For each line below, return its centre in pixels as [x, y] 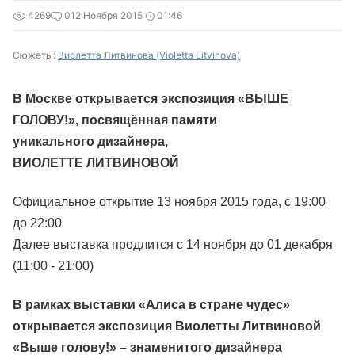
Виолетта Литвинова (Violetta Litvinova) [149, 55]
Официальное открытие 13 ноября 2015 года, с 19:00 [169, 202]
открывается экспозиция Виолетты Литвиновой [167, 326]
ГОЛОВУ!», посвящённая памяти [115, 120]
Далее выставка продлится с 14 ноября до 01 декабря [173, 244]
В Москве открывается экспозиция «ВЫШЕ [151, 99]
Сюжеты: [35, 55]
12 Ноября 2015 [107, 15]
